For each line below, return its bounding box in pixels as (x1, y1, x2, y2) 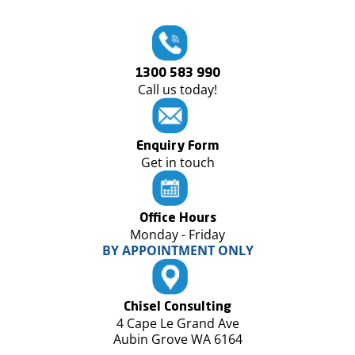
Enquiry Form (136, 140, 219, 154)
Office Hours (139, 212, 216, 226)
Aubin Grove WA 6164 (113, 330, 242, 348)
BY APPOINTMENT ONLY (101, 242, 254, 260)
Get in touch (140, 154, 215, 172)
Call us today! (138, 81, 217, 99)
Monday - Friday (130, 226, 225, 244)
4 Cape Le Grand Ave (116, 314, 239, 332)
